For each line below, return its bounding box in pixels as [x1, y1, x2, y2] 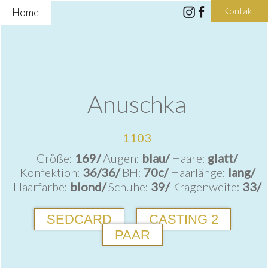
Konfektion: [19, 165, 83, 179]
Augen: [103, 151, 142, 165]
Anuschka [87, 90, 187, 118]
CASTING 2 [148, 212, 218, 227]
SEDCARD [46, 212, 112, 227]
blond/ [70, 179, 108, 194]
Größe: [36, 151, 75, 165]
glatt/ [208, 151, 237, 165]
